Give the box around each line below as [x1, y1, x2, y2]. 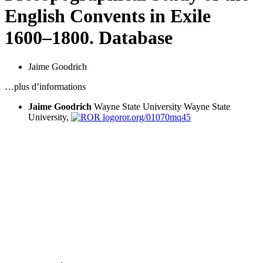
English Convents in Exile [5, 5, 211, 27]
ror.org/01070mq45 [119, 112, 191, 122]
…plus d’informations [5, 81, 86, 92]
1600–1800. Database [5, 27, 173, 49]
